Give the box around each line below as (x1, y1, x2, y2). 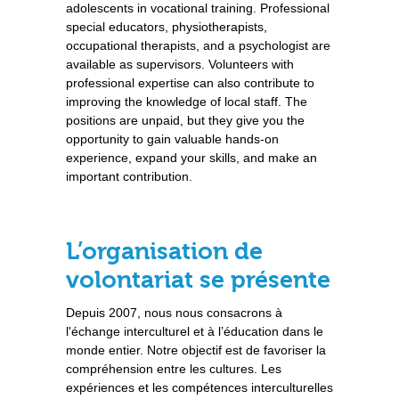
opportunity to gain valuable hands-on (66, 132, 279, 146)
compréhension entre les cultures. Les (66, 362, 281, 376)
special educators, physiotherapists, (66, 20, 267, 34)
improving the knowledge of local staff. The (66, 94, 307, 109)
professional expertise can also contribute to (66, 76, 314, 90)
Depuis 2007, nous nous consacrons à (66, 305, 282, 320)
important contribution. (66, 169, 192, 183)
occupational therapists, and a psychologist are (66, 38, 330, 53)
